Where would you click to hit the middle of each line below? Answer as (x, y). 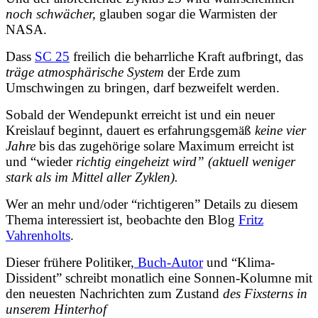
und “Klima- (239, 262)
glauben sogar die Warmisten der (186, 13)
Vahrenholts (38, 235)
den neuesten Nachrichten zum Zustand (114, 293)
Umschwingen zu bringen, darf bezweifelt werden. (143, 87)
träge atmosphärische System (85, 72)
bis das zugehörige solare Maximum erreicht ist (165, 146)
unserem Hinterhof (56, 309)
